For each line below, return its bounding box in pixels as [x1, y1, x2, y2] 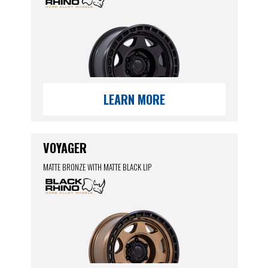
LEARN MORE [103, 90, 165, 108]
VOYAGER [42, 139, 87, 157]
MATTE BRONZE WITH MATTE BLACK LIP [42, 161, 151, 173]
